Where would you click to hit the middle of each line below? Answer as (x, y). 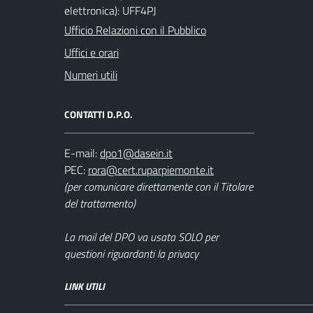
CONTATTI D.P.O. (99, 114)
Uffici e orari (92, 52)
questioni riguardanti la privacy (131, 254)
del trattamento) (100, 203)
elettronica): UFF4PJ (110, 10)
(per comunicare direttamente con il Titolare (159, 187)
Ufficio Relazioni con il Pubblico (135, 30)
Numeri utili (91, 75)
